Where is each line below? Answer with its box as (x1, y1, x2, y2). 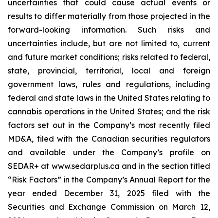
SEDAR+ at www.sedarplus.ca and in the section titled (8, 161, 210, 171)
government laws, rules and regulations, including (8, 79, 210, 89)
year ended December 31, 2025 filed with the (8, 188, 210, 198)
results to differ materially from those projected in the (8, 11, 210, 21)
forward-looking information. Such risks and (8, 25, 210, 35)
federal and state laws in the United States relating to (8, 93, 210, 103)
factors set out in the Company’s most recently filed (8, 120, 210, 130)
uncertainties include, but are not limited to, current (8, 38, 210, 48)
